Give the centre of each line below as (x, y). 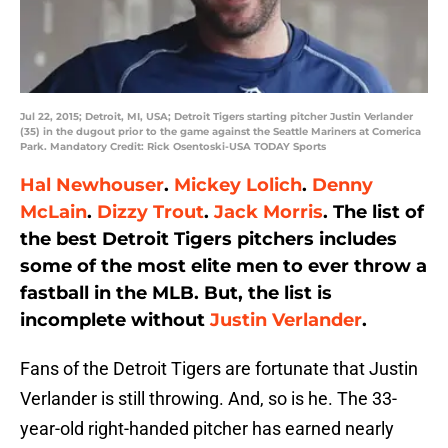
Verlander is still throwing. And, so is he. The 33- (208, 399)
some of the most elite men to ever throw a (223, 266)
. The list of (373, 212)
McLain (53, 212)
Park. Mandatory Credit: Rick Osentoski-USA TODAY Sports (173, 147)
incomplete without (115, 320)
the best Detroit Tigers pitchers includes (208, 239)
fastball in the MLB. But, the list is (176, 293)
